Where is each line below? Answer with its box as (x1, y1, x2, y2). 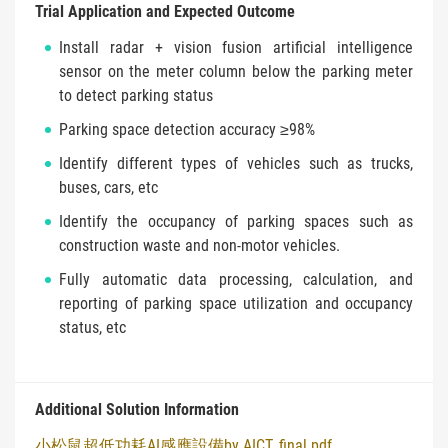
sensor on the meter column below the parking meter (59, 62, 413, 82)
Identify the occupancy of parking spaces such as (59, 212, 413, 232)
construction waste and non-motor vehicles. (59, 236, 340, 256)
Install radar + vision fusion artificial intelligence (59, 38, 413, 58)
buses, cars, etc (59, 178, 158, 198)
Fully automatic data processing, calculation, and (59, 270, 413, 290)
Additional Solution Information (35, 400, 239, 420)
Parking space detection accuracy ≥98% (59, 120, 315, 140)
